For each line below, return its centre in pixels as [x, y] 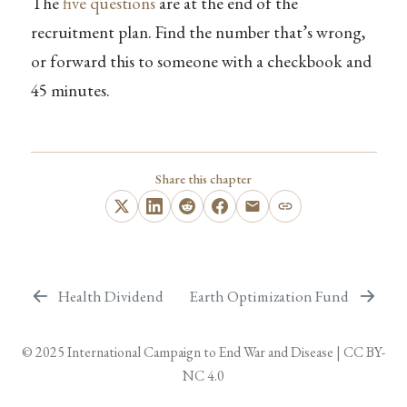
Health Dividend [110, 296]
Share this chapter [203, 178]
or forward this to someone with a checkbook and [201, 61]
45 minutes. [70, 90]
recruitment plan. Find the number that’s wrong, [198, 32]
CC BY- [364, 352]
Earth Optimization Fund [269, 296]
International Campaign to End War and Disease [200, 352]
